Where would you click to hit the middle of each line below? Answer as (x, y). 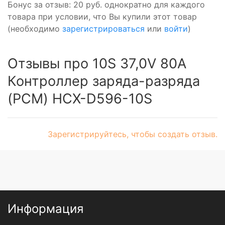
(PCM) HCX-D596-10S (80, 98)
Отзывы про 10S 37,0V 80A (97, 63)
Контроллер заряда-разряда (104, 81)
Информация (45, 208)
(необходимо (35, 28)
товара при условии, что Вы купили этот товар (102, 16)
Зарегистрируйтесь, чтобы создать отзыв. (133, 134)
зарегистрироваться (103, 28)
